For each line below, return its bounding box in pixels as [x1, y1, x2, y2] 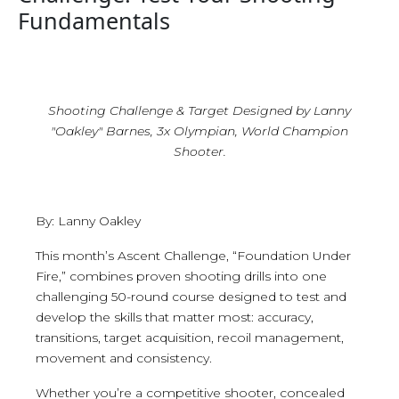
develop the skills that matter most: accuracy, [36, 308, 313, 325]
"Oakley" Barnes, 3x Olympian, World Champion [51, 122, 348, 139]
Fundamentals [18, 4, 170, 36]
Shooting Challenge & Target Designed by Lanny [48, 102, 351, 118]
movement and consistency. [36, 349, 212, 366]
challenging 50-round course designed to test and [36, 288, 346, 305]
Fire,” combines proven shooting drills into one [36, 267, 327, 284]
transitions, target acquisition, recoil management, [36, 329, 344, 346]
